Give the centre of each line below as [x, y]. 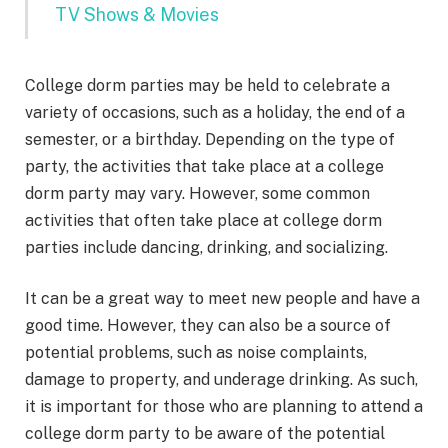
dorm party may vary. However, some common [197, 193]
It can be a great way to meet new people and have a [222, 299]
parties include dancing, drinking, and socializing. [206, 247]
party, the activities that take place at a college [204, 166]
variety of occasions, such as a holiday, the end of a [215, 112]
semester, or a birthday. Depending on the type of [210, 139]
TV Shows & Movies [136, 14]
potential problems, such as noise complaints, [196, 353]
